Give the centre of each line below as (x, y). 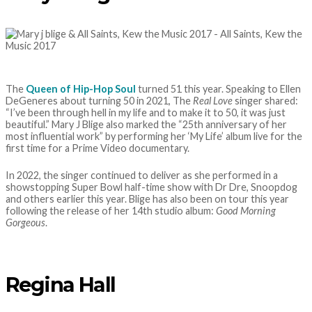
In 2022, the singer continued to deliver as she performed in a (142, 175)
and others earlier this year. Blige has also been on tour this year (147, 198)
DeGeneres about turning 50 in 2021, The (99, 100)
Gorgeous (25, 222)
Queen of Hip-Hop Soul (81, 88)
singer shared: (265, 100)
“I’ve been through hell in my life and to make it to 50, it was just (146, 112)
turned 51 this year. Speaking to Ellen (218, 88)
